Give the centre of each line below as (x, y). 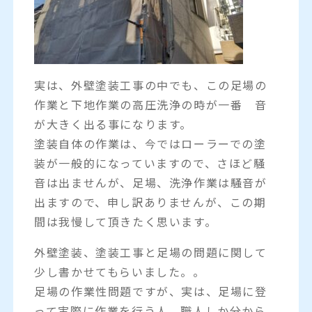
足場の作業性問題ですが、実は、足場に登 (151, 291)
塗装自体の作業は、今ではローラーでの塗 (150, 143)
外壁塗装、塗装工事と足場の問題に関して (151, 252)
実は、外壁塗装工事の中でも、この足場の (151, 85)
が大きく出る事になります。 (113, 124)
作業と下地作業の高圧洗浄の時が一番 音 (151, 104)
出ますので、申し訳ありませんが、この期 (150, 202)
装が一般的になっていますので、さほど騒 (150, 163)
